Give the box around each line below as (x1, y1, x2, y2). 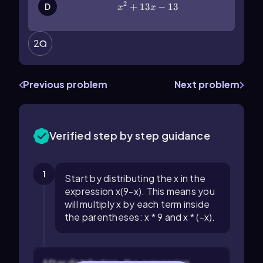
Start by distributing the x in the (65, 172, 206, 184)
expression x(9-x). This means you (65, 185, 215, 197)
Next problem (174, 78, 240, 90)
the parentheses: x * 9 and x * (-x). (65, 211, 215, 223)
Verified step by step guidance (49, 129, 210, 142)
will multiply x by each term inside (65, 198, 210, 210)
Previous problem (23, 78, 107, 90)
